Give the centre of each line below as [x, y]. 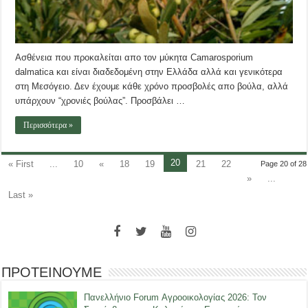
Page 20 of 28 [283, 163]
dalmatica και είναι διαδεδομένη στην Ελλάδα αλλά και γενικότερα [149, 71]
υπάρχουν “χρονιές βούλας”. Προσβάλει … [100, 100]
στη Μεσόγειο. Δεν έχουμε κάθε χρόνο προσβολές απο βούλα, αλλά [152, 86]
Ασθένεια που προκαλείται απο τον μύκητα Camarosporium [134, 57]
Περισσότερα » [48, 125]
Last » [21, 195]
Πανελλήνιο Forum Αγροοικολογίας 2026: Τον [176, 297]
